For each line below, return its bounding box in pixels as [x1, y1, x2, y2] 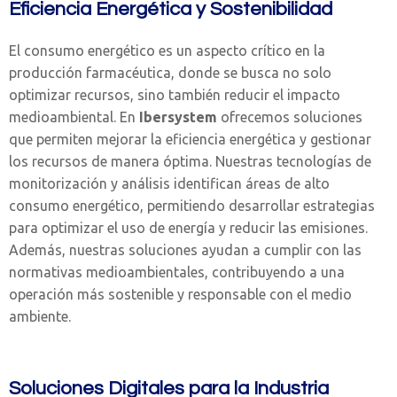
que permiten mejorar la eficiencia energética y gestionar [9, 131, 371, 147]
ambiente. [9, 308, 71, 324]
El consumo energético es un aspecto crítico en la [9, 43, 325, 58]
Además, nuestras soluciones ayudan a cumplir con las [9, 242, 362, 258]
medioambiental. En [9, 109, 139, 125]
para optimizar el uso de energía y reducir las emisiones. [9, 220, 368, 236]
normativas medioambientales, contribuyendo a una [9, 264, 345, 280]
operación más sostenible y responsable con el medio [9, 286, 352, 302]
